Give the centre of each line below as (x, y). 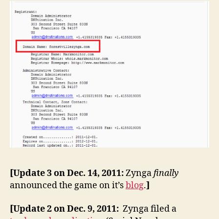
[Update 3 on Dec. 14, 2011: (68, 174)
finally (166, 174)
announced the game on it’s (68, 186)
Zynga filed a (150, 209)
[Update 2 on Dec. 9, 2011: (66, 209)
